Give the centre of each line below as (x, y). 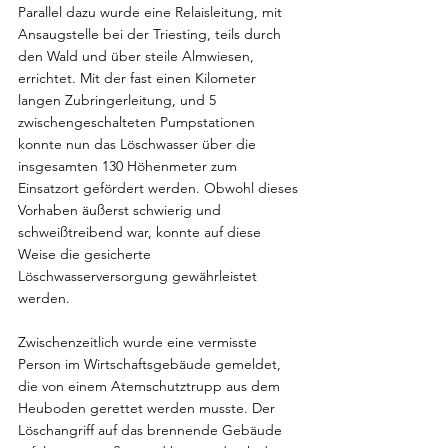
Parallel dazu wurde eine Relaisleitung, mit (152, 12)
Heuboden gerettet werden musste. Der (148, 408)
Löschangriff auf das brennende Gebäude (152, 430)
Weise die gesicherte (86, 254)
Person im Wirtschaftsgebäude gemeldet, (151, 364)
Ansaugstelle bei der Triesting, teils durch (151, 34)
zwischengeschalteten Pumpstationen (138, 122)
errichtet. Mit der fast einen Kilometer (139, 78)
